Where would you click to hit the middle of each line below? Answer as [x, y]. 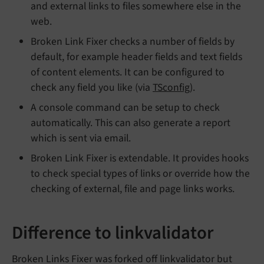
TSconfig [171, 88]
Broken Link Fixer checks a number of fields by [133, 42]
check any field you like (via [92, 88]
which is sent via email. [81, 138]
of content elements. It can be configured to [128, 72]
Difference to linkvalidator [113, 233]
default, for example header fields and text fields [136, 57]
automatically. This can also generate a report [131, 123]
